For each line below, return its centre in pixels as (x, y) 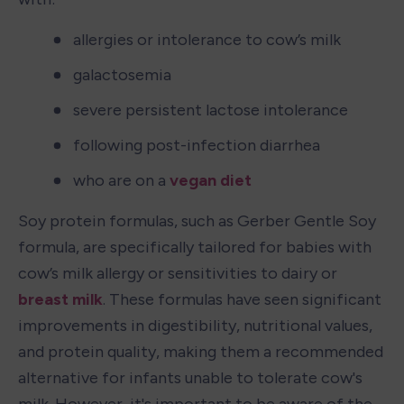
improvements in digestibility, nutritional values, (195, 325)
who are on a (121, 180)
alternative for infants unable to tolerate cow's (190, 377)
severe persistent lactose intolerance (211, 110)
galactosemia (122, 74)
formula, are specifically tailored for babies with (195, 247)
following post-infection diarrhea (197, 145)
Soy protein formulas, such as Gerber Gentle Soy (197, 220)
